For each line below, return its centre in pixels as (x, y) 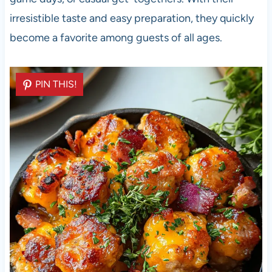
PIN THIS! (56, 84)
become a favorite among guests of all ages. (116, 38)
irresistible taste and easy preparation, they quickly (131, 19)
